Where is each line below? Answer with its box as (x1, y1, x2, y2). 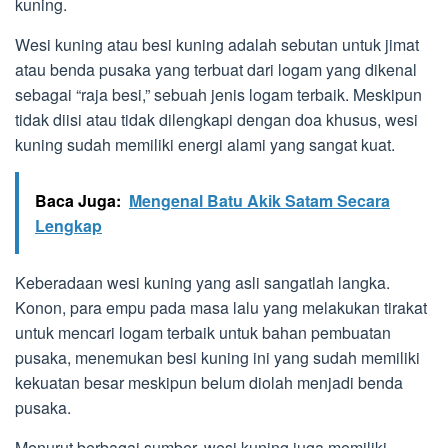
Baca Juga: (35, 189, 121, 213)
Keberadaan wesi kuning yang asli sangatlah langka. (15, 271, 390, 295)
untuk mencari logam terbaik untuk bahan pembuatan (15, 321, 391, 345)
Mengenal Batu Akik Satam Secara (129, 189, 390, 213)
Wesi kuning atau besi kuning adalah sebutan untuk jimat (15, 33, 419, 57)
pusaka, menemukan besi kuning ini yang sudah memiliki (15, 346, 420, 370)
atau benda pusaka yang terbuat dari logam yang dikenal (15, 58, 417, 82)
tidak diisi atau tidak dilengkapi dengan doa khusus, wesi (15, 108, 418, 132)
